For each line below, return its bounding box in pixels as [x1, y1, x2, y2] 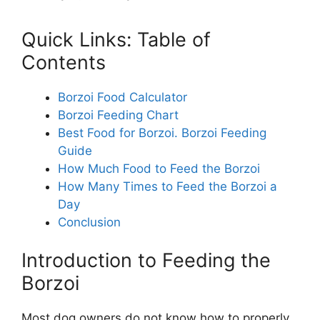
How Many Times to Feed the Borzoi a [58, 179, 277, 194]
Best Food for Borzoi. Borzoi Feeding [58, 125, 266, 140]
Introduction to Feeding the [21, 249, 271, 273]
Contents [21, 50, 106, 74]
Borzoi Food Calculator [58, 89, 187, 104]
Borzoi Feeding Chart [58, 107, 179, 122]
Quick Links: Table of [21, 27, 211, 51]
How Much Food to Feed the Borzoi [58, 161, 260, 176]
